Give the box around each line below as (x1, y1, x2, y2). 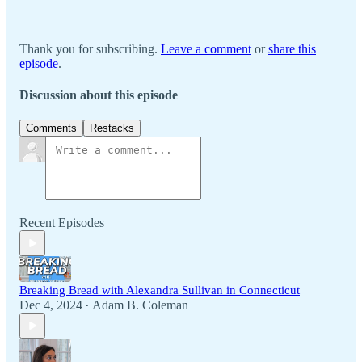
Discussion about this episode (19, 88, 178, 103)
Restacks (90, 122, 134, 135)
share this (268, 41, 316, 56)
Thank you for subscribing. (19, 41, 161, 56)
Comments (26, 122, 77, 135)
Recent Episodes (19, 216, 104, 230)
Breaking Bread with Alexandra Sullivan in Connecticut (19, 284, 300, 297)
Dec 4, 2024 (19, 298, 82, 313)
